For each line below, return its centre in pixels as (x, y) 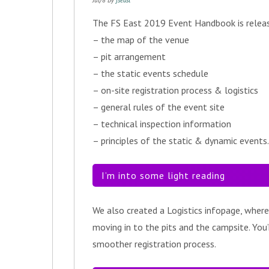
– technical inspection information (162, 124)
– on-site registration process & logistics (175, 90)
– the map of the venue (141, 40)
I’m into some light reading (163, 175)
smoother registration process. (154, 244)
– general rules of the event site (159, 107)
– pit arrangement (129, 56)
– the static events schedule (150, 73)
